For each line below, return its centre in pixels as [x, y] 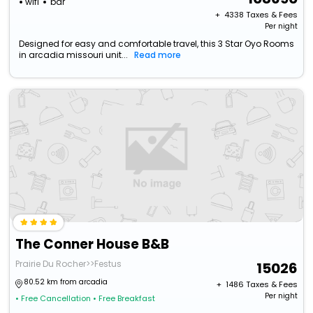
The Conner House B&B [93, 245]
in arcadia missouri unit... [74, 55]
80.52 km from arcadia [66, 282]
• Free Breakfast [124, 299]
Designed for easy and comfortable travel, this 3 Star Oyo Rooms [157, 44]
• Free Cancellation [53, 299]
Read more [158, 55]
